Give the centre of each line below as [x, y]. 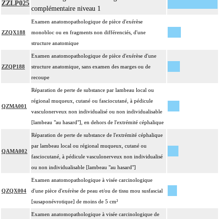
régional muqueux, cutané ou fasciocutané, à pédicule [92, 101]
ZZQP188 [13, 67]
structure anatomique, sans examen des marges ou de [91, 67]
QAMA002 [14, 151]
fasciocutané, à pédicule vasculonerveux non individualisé [97, 157]
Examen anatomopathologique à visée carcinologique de [95, 214]
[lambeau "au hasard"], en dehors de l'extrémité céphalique [98, 122]
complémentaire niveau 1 [66, 9]
